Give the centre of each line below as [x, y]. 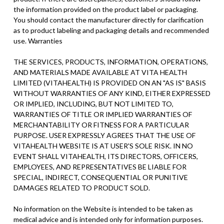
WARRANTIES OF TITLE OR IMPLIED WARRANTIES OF [102, 114]
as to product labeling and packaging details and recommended [111, 30]
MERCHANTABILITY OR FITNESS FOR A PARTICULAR [101, 124]
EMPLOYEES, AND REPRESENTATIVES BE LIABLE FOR [100, 166]
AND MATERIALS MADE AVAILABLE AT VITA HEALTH [100, 72]
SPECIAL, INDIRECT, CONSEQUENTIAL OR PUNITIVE [100, 177]
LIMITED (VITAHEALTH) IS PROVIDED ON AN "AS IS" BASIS [109, 82]
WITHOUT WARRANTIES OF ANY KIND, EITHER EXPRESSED [112, 93]
